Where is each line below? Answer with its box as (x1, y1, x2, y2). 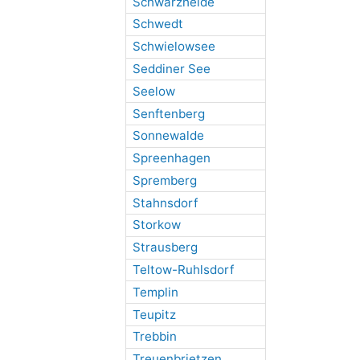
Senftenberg (132, 105, 205, 121)
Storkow (132, 217, 181, 233)
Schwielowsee (132, 39, 215, 55)
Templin (132, 284, 178, 300)
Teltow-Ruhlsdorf (132, 262, 234, 278)
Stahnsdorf (132, 194, 198, 211)
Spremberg (132, 172, 197, 188)
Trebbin (132, 329, 177, 345)
